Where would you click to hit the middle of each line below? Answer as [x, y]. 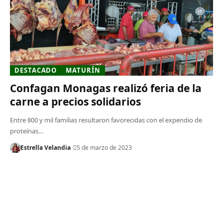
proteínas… [27, 131]
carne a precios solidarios [75, 101]
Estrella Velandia [45, 147]
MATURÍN [83, 70]
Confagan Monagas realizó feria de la [106, 88]
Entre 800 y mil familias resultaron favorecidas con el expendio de [106, 120]
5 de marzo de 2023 [104, 147]
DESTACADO [36, 70]
